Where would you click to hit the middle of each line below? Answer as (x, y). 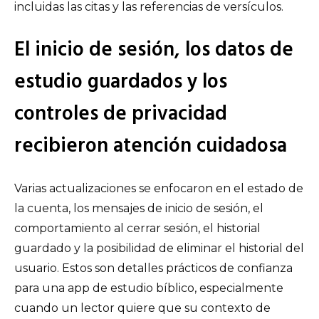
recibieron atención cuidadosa (151, 146)
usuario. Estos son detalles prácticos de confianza (153, 268)
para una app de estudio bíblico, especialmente (149, 288)
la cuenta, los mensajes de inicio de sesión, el (139, 208)
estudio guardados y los (121, 82)
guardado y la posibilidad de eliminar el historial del (159, 248)
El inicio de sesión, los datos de (154, 50)
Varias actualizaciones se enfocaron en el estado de (159, 188)
